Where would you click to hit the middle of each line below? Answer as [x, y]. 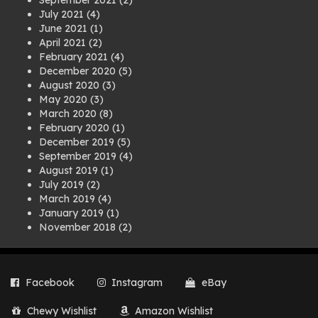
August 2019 [68, 170]
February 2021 [73, 57]
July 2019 [61, 185]
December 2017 [77, 298]
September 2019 [78, 156]
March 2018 [67, 284]
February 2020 [74, 128]
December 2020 [77, 71]
